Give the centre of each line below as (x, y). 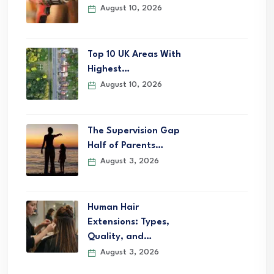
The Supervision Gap (134, 131)
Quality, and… (120, 237)
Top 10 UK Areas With (134, 54)
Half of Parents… (125, 146)
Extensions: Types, (128, 222)
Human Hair (113, 207)
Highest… (109, 69)
